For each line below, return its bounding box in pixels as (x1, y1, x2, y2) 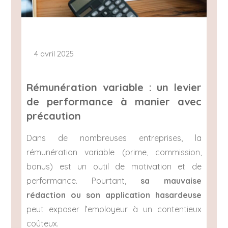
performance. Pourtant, (26, 176, 140, 186)
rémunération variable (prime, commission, (26, 147, 202, 158)
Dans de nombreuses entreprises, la (26, 133, 202, 144)
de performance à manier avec (26, 95, 202, 108)
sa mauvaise (140, 176, 202, 186)
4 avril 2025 (34, 49, 74, 59)
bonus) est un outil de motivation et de (26, 161, 202, 172)
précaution (26, 109, 81, 123)
